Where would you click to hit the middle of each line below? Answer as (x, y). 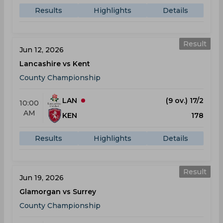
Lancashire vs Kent (55, 64)
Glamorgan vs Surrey (58, 192)
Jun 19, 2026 (42, 178)
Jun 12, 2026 (42, 50)
